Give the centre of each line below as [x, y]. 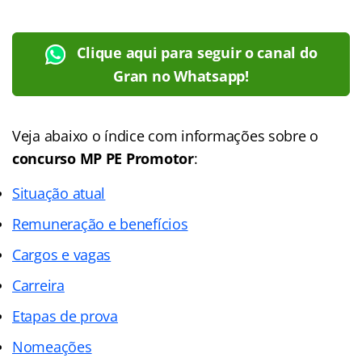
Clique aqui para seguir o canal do [197, 52]
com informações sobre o [232, 135]
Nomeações [52, 346]
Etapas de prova [65, 316]
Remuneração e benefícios [100, 223]
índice [124, 135]
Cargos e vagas [62, 254]
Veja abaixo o [59, 135]
